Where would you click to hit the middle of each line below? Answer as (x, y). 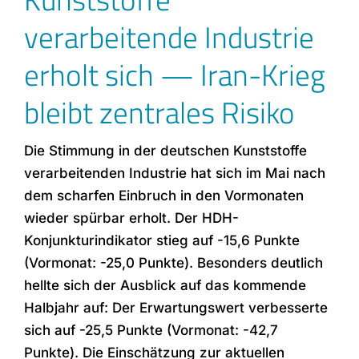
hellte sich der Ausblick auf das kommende (165, 285)
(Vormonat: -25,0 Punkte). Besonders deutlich (173, 263)
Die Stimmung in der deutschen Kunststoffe (165, 151)
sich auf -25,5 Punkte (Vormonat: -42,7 (151, 330)
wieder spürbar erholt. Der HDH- (131, 218)
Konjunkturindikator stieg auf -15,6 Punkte (161, 240)
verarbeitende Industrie (169, 37)
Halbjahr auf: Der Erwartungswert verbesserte (175, 308)
